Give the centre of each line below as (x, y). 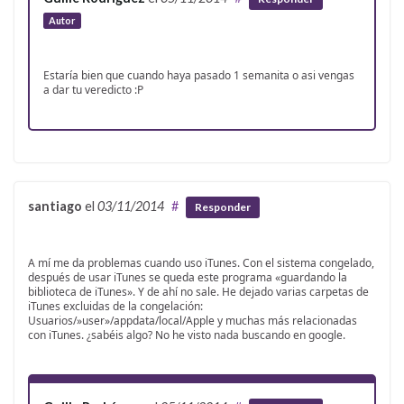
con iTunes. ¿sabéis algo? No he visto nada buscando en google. (187, 335)
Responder (223, 207)
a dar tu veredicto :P (93, 89)
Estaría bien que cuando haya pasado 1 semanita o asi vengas (199, 75)
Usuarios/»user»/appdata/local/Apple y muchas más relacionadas (193, 321)
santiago (55, 206)
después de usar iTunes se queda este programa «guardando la (188, 278)
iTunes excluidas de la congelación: (115, 307)
